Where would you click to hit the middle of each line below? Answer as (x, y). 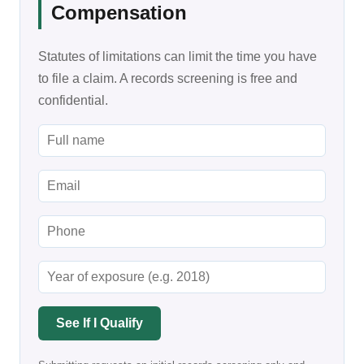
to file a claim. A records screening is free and (168, 78)
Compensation (119, 13)
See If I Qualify (100, 323)
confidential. (73, 100)
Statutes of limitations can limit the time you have (178, 56)
